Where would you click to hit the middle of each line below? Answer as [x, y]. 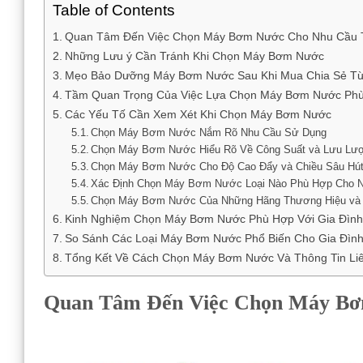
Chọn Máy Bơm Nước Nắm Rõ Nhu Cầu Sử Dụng [209, 132]
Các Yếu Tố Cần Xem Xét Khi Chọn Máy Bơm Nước [198, 114]
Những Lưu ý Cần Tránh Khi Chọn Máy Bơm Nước [194, 56]
